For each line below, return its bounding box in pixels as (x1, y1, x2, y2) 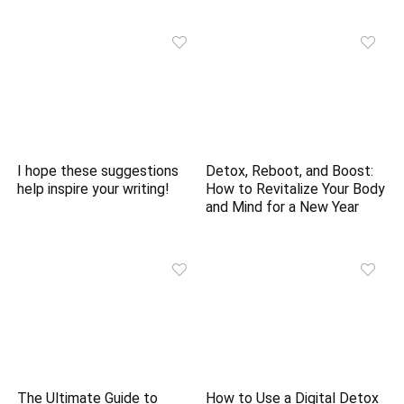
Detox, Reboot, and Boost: (206, 162, 374, 180)
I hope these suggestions (17, 162, 179, 180)
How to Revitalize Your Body (206, 180, 386, 198)
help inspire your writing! (17, 180, 170, 198)
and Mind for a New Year (206, 198, 360, 216)
